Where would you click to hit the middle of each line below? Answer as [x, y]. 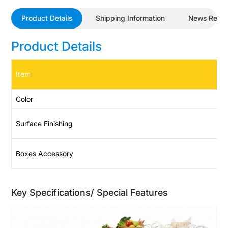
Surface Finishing [44, 123]
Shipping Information [131, 18]
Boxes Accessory [45, 153]
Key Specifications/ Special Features [90, 192]
